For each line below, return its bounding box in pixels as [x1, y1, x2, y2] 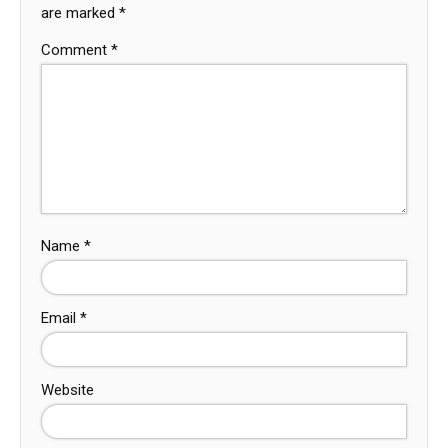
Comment [41, 41, 111, 60]
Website [41, 381, 94, 400]
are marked [41, 4, 119, 23]
